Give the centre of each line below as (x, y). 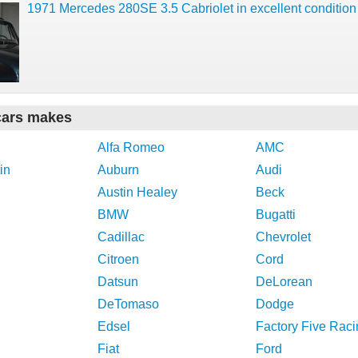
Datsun (118, 282)
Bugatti (276, 215)
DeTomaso (128, 304)
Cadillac (121, 237)
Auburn (118, 170)
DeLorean (284, 282)
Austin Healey (137, 192)
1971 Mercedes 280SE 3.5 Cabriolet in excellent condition (192, 8)
